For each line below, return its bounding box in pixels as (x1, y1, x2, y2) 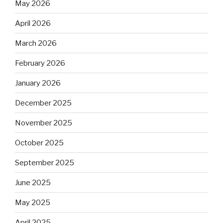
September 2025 (15, 158, 74, 167)
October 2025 (15, 138, 64, 147)
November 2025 (15, 118, 72, 127)
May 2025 (15, 198, 50, 207)
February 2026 (15, 58, 65, 68)
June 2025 (15, 178, 51, 187)
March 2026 (15, 38, 57, 48)
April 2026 (15, 18, 51, 28)
